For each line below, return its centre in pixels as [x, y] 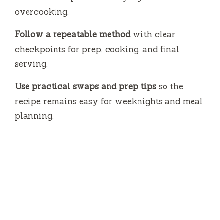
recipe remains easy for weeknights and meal [109, 101]
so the [170, 86]
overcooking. [42, 12]
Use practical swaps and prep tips [85, 86]
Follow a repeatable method [72, 34]
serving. [31, 64]
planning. [34, 116]
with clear [153, 34]
